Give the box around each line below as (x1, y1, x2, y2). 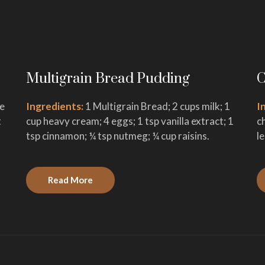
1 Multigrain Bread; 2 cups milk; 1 (85, 99, 230, 112)
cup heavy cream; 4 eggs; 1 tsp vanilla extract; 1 (26, 114, 234, 127)
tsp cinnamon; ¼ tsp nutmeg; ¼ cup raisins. (26, 129, 209, 142)
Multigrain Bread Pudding (26, 69, 190, 88)
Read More (48, 174, 93, 185)
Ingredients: (26, 99, 85, 112)
